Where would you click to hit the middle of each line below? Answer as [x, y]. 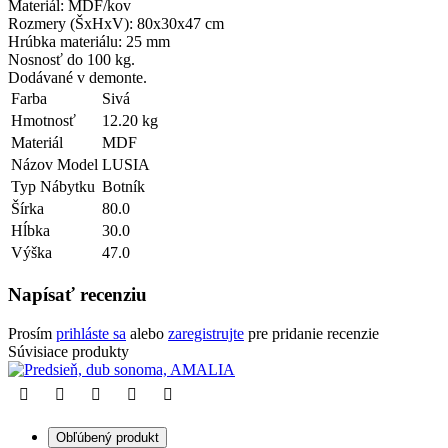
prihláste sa [91, 333]
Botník [123, 187]
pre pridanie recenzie [311, 333]
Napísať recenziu [77, 295]
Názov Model [54, 165]
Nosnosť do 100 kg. [71, 60]
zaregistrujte [206, 333]
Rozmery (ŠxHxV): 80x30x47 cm [116, 24]
